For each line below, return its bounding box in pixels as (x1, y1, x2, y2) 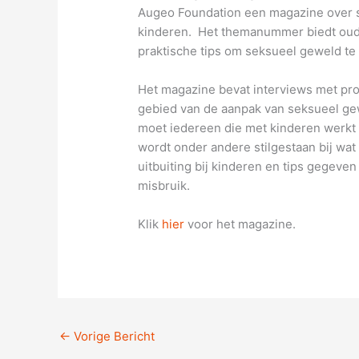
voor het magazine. (184, 216, 296, 232)
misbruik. (138, 178, 191, 194)
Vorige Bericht (71, 329, 155, 345)
